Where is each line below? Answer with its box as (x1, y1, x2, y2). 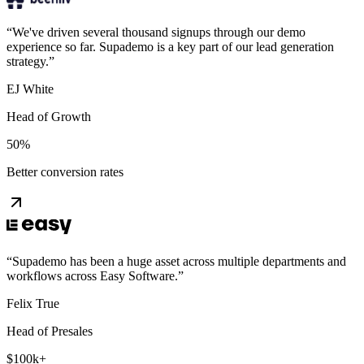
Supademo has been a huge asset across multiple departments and (12, 253, 346, 268)
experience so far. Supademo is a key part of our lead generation (6, 39, 334, 54)
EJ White (6, 81, 54, 96)
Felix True (6, 296, 59, 310)
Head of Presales (6, 323, 93, 338)
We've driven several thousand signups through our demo (12, 24, 305, 39)
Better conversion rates (6, 164, 123, 179)
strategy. (6, 54, 49, 68)
